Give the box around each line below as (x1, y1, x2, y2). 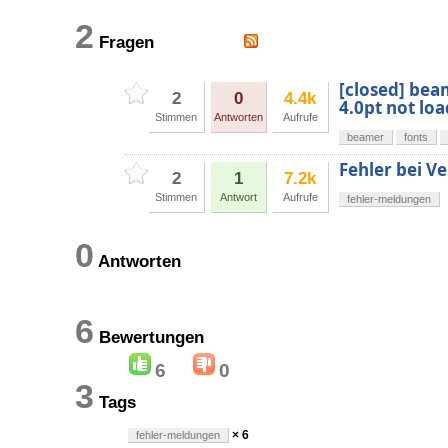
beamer (347, 131, 384, 144)
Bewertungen (94, 328, 289, 348)
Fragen (94, 33, 244, 53)
